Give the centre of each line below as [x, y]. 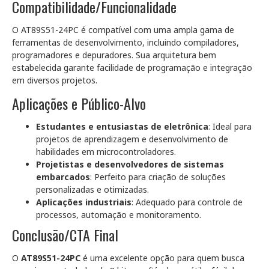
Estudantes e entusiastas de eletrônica [122, 126]
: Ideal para [230, 126]
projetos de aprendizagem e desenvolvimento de [132, 139]
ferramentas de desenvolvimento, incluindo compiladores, [125, 42]
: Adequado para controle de [187, 202]
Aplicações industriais [84, 202]
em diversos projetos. [55, 80]
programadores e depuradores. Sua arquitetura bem [114, 55]
